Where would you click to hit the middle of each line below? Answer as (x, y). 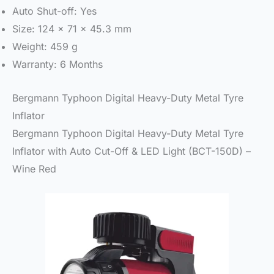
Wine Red (34, 168)
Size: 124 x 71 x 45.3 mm (72, 29)
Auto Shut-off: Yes (54, 11)
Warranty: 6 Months (57, 65)
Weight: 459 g (45, 47)
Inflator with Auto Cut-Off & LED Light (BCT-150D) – (131, 151)
